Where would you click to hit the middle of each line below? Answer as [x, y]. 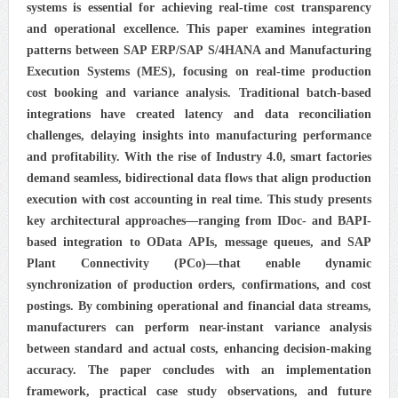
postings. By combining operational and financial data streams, [199, 306]
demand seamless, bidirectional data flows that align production [199, 178]
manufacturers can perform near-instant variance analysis [199, 327]
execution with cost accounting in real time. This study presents [199, 199]
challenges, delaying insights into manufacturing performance [199, 135]
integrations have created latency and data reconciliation [199, 114]
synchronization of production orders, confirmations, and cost [199, 284]
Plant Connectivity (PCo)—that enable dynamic [199, 263]
